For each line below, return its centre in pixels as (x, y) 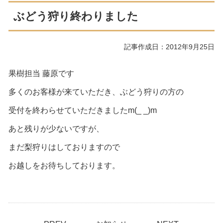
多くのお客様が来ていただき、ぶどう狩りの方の (96, 92)
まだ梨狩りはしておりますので (64, 147)
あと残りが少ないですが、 (56, 129)
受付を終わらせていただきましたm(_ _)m (83, 110)
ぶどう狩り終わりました (76, 16)
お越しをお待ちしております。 (64, 166)
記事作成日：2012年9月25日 (169, 47)
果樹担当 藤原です (42, 73)
